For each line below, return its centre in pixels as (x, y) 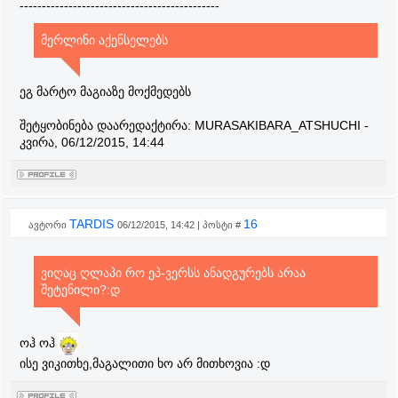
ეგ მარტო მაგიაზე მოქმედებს (105, 92)
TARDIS (93, 224)
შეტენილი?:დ (80, 290)
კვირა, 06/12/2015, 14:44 (92, 142)
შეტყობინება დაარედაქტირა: (107, 125)
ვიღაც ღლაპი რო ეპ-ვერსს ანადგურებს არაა (173, 273)
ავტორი (49, 225)
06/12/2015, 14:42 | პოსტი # (180, 225)
